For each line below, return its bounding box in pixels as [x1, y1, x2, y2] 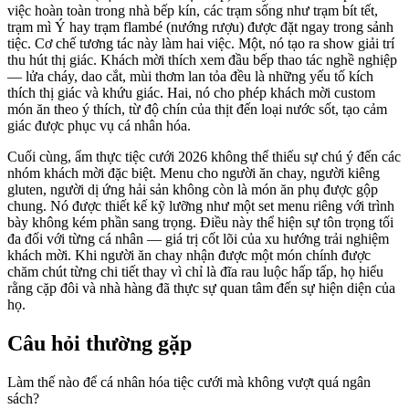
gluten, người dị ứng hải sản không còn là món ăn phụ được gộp [7, 181, 378, 197]
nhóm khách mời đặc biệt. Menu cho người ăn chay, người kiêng [7, 164, 380, 181]
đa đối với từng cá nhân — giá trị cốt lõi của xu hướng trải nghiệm [7, 230, 389, 246]
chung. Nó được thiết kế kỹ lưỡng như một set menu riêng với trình [7, 197, 394, 214]
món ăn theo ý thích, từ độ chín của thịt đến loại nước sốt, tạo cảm [7, 100, 387, 117]
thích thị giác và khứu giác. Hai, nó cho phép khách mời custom [7, 84, 375, 100]
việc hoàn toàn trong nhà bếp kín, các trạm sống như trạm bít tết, [7, 2, 378, 18]
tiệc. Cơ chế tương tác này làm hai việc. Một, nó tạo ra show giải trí [7, 35, 394, 51]
